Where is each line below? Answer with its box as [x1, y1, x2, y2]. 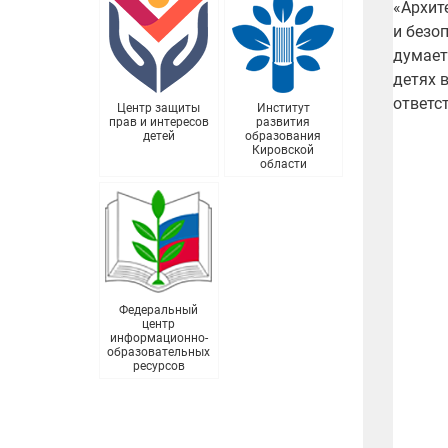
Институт [256, 101, 310, 116]
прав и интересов [108, 115, 209, 130]
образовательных [107, 345, 211, 360]
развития [256, 115, 311, 130]
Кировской [252, 143, 315, 158]
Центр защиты [117, 101, 201, 116]
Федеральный [119, 303, 199, 318]
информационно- [109, 331, 208, 346]
